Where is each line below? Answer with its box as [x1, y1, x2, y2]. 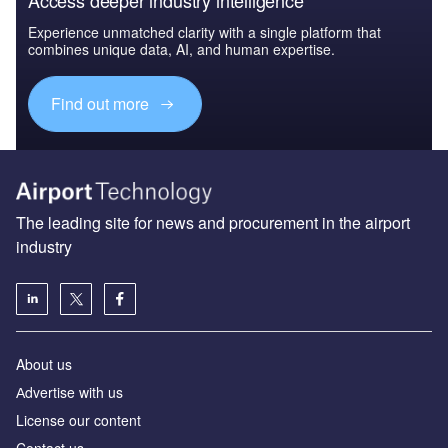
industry [16, 235, 72, 259]
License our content [16, 410, 141, 431]
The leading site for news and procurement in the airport [16, 211, 410, 235]
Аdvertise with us [16, 382, 123, 403]
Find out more [51, 92, 154, 116]
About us [16, 354, 72, 375]
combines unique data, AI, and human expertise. [28, 38, 335, 59]
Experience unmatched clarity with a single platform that [28, 21, 381, 42]
